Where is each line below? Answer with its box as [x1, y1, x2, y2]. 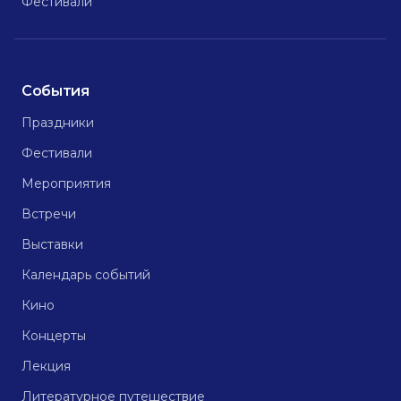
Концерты [21, 328, 86, 344]
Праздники [21, 115, 94, 131]
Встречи [21, 206, 76, 222]
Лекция [21, 358, 71, 374]
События [21, 82, 90, 99]
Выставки [21, 236, 83, 252]
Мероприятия [21, 175, 111, 192]
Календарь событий [21, 267, 150, 283]
